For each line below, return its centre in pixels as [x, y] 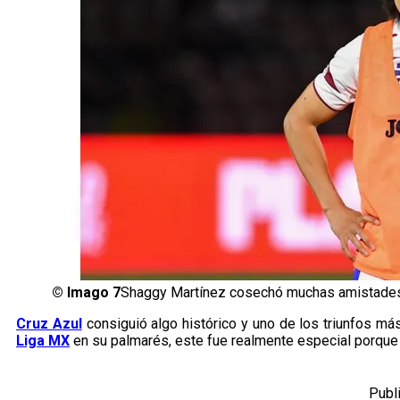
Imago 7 [94, 293]
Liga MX [43, 341]
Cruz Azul [49, 324]
